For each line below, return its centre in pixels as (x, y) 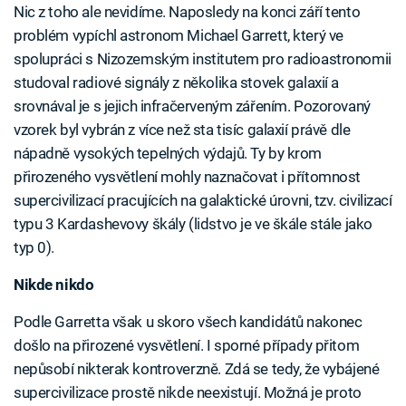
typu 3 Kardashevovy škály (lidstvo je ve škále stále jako (193, 224)
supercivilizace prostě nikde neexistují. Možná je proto (188, 393)
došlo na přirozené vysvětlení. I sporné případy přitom (187, 346)
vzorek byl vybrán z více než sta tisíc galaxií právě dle (182, 130)
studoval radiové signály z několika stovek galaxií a (177, 83)
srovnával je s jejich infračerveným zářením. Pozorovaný (192, 106)
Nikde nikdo (54, 285)
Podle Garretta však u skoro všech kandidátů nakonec (188, 322)
